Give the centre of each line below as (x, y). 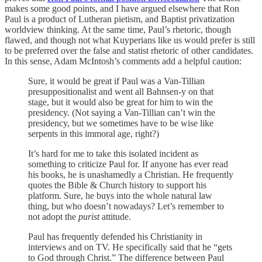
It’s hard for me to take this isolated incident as (113, 153)
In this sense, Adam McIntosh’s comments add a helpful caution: (123, 61)
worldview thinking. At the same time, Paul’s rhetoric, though (118, 29)
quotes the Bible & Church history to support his (117, 185)
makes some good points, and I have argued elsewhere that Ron (122, 8)
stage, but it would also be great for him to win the (120, 102)
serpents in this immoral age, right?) (94, 133)
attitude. (115, 216)
